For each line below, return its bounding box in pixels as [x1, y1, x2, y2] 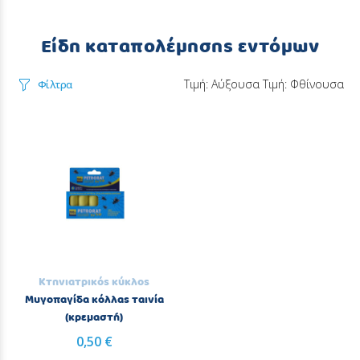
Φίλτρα [37, 77, 73, 92]
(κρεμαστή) [65, 307, 123, 328]
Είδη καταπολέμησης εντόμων [40, 30, 320, 64]
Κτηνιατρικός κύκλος [39, 272, 149, 292]
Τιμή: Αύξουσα [184, 76, 260, 92]
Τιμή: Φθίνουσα [263, 76, 344, 92]
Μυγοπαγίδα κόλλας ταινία [24, 289, 164, 310]
